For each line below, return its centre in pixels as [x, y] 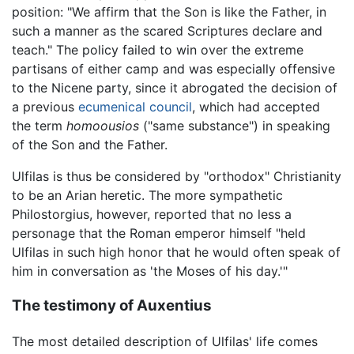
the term [39, 125]
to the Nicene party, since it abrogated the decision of [175, 87]
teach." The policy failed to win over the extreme [158, 49]
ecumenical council [135, 106]
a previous [45, 106]
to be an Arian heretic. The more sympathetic [147, 195]
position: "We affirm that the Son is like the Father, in [169, 11]
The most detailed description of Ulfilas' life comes [165, 342]
